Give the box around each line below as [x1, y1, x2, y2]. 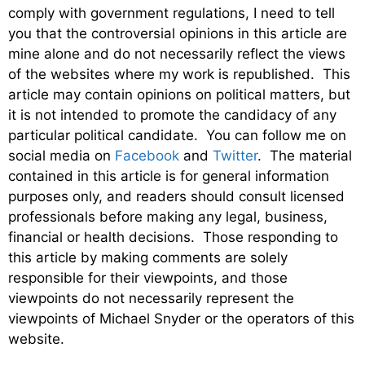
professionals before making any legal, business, [8, 208, 328, 225]
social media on [8, 147, 115, 164]
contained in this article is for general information [8, 167, 329, 184]
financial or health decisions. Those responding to [8, 228, 338, 245]
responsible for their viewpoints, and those [8, 269, 288, 286]
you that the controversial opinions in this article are [8, 24, 347, 42]
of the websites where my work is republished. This [8, 65, 350, 82]
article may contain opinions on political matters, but [8, 86, 350, 103]
